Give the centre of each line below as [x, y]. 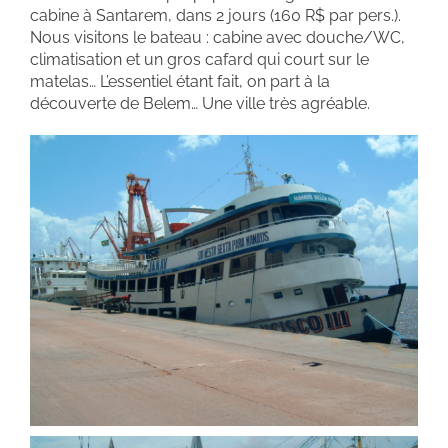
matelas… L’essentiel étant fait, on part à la [180, 81]
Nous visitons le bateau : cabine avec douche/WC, [217, 37]
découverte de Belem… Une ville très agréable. [200, 103]
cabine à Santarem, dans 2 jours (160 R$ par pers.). [215, 15]
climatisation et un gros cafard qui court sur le [199, 59]
